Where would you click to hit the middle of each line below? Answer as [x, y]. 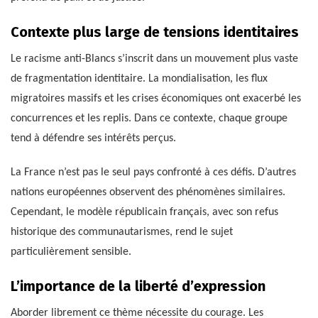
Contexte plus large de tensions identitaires [155, 32]
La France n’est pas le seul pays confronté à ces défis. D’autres [153, 173]
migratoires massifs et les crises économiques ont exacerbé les [156, 99]
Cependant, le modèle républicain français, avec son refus [144, 213]
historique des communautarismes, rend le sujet [122, 232]
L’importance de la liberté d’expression [138, 286]
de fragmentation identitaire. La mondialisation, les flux [139, 79]
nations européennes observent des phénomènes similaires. [148, 193]
